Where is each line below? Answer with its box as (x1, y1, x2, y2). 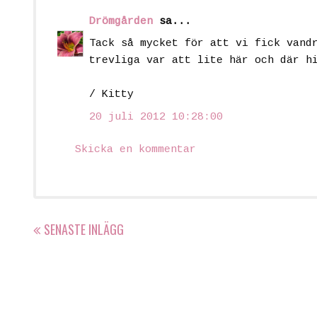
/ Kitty (89, 88, 134, 101)
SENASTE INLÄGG (44, 219, 124, 238)
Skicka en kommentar (75, 144, 196, 156)
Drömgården (89, 15, 153, 28)
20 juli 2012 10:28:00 (89, 110, 223, 123)
